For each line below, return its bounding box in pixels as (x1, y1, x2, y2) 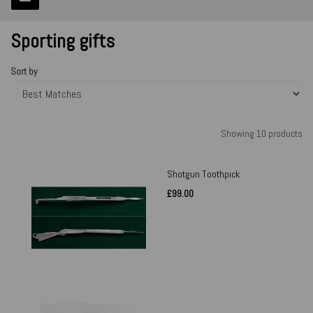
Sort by (10, 65, 38, 78)
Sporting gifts (10, 29, 115, 54)
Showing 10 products (221, 127, 303, 140)
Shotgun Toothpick (167, 168, 240, 181)
